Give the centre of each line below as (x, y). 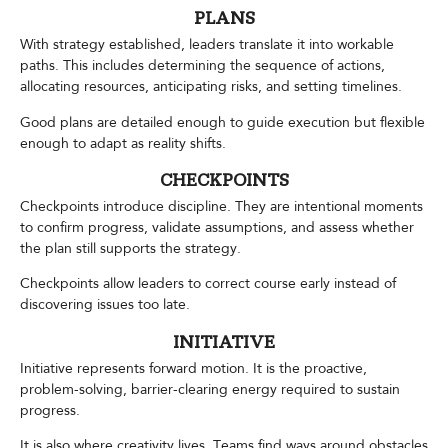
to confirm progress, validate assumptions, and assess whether (217, 228)
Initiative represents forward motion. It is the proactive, (193, 368)
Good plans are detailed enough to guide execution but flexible (222, 122)
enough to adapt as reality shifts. (123, 143)
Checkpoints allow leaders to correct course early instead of (208, 284)
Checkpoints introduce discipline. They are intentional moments (221, 207)
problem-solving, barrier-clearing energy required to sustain (210, 389)
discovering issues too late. (105, 305)
